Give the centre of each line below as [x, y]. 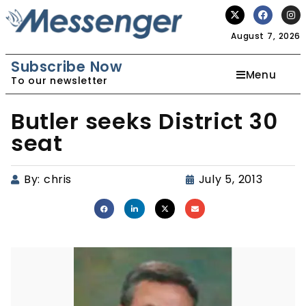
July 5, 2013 [231, 179]
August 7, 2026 [266, 36]
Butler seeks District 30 [144, 121]
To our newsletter [59, 81]
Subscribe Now [67, 67]
